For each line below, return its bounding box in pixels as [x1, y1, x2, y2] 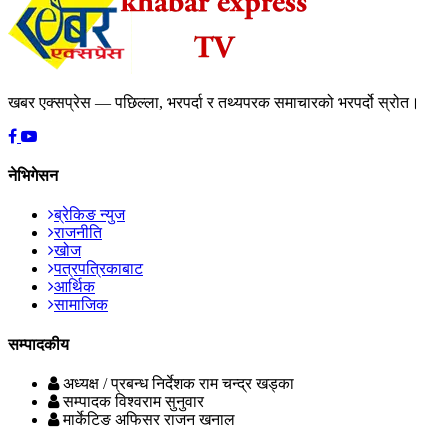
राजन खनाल [164, 410, 235, 428]
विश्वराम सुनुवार [115, 392, 204, 410]
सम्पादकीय [8, 335, 69, 353]
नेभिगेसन [8, 167, 58, 185]
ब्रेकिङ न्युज [54, 206, 125, 224]
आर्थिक [54, 278, 95, 296]
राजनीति [54, 224, 102, 242]
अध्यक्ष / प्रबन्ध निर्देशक [63, 374, 195, 392]
